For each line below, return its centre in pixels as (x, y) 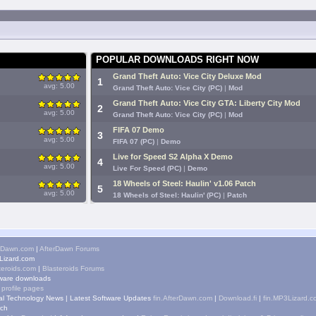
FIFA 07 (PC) (134, 141)
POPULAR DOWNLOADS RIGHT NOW (177, 60)
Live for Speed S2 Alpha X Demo (173, 157)
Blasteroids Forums (73, 268)
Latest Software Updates (110, 298)
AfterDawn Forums (69, 249)
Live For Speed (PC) (147, 168)
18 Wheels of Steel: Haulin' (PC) (167, 195)
